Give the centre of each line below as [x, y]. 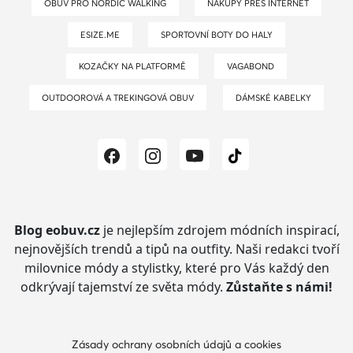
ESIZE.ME [102, 34]
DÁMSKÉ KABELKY [276, 97]
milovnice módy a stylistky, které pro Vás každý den [176, 268]
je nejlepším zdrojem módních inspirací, [219, 230]
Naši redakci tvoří [286, 249]
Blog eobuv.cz [57, 230]
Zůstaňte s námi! [279, 287]
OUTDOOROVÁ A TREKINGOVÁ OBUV [122, 97]
